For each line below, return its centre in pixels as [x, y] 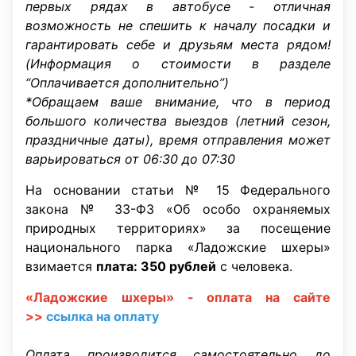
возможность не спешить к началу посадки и [178, 25]
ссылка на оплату [103, 316]
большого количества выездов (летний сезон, [178, 121]
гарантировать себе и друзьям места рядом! [178, 44]
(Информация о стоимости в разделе [178, 64]
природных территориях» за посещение [178, 228]
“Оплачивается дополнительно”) [127, 83]
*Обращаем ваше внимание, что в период [178, 102]
